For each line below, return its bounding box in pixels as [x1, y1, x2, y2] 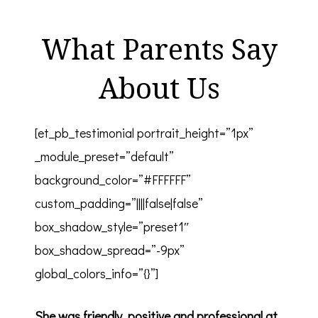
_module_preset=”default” [35, 147, 174, 165]
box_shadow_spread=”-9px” [35, 241, 185, 258]
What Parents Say [40, 28, 278, 68]
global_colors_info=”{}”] [35, 264, 158, 282]
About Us [98, 67, 220, 107]
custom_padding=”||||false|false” [35, 194, 203, 212]
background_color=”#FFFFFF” [35, 170, 191, 188]
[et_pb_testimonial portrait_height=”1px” [35, 124, 253, 141]
